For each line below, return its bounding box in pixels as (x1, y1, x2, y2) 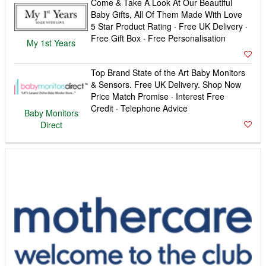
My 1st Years (27, 36, 76, 49)
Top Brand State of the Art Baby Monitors (91, 66, 246, 78)
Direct (40, 118, 62, 131)
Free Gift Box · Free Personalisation (91, 31, 226, 44)
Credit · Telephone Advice (91, 102, 188, 114)
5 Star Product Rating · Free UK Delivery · (91, 20, 248, 32)
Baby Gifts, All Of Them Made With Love (91, 8, 243, 20)
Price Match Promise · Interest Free (91, 90, 225, 102)
